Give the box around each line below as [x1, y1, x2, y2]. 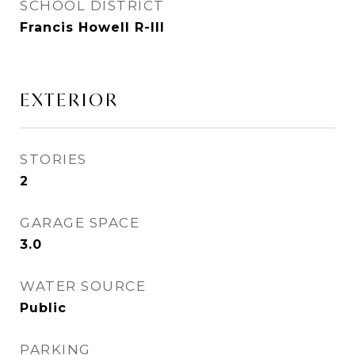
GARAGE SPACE [20, 215, 139, 231]
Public [20, 300, 67, 315]
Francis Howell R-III [20, 20, 165, 35]
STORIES [20, 151, 87, 167]
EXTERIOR [20, 89, 119, 111]
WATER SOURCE [20, 278, 146, 294]
